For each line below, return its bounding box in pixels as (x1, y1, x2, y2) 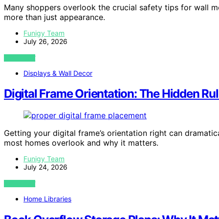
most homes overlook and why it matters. (4, 138, 158, 148)
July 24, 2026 (23, 163, 67, 172)
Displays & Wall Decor (23, 68, 92, 77)
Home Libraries (23, 195, 71, 203)
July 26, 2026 (23, 37, 67, 45)
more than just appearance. (4, 12, 105, 22)
